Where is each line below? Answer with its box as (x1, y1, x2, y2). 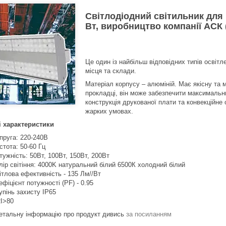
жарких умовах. (85, 107, 133, 116)
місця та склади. (85, 67, 136, 75)
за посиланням (126, 210, 172, 218)
